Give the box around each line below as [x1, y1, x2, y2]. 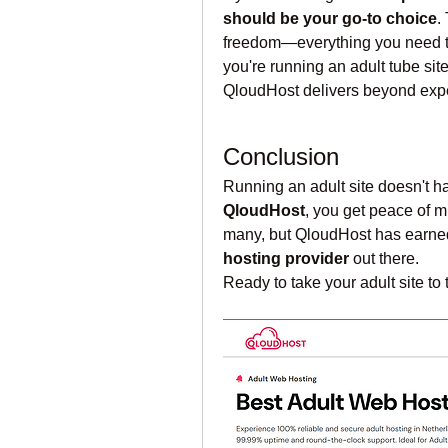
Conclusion [223, 143, 339, 170]
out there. [349, 250, 419, 267]
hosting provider [223, 250, 349, 267]
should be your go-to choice [223, 10, 437, 27]
